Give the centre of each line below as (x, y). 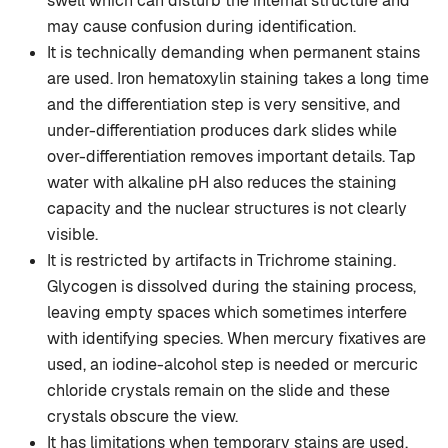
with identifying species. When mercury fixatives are (236, 339)
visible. (72, 235)
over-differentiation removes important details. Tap (231, 157)
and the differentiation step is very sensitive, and (224, 105)
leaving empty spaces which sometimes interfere (227, 313)
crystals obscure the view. (142, 417)
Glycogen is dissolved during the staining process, (231, 287)
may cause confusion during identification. (201, 27)
